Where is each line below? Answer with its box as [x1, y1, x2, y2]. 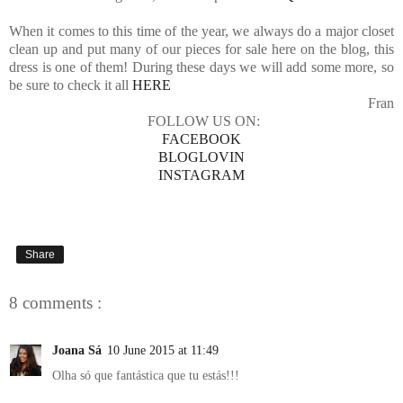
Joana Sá [52, 342, 102, 357]
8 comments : [9, 293, 102, 313]
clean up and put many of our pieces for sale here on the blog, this [9, 41, 394, 58]
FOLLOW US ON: [143, 113, 260, 130]
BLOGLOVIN [158, 149, 245, 166]
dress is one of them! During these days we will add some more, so [9, 59, 394, 76]
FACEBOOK [162, 131, 241, 148]
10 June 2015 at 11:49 [107, 342, 219, 357]
